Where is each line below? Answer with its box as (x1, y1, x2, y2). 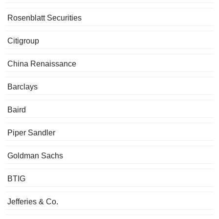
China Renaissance (7, 60, 76, 68)
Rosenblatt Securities (7, 14, 82, 22)
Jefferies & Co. (7, 197, 58, 206)
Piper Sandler (7, 129, 55, 137)
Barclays (7, 83, 38, 91)
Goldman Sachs (7, 152, 63, 160)
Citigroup (7, 37, 39, 45)
